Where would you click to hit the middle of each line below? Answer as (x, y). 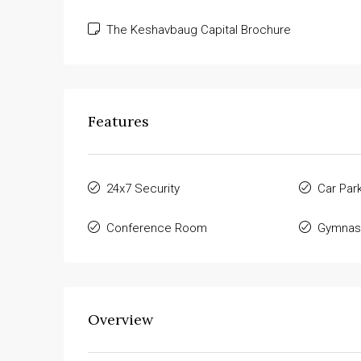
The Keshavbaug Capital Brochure (197, 29)
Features (118, 121)
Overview (120, 319)
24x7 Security (143, 188)
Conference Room (157, 228)
